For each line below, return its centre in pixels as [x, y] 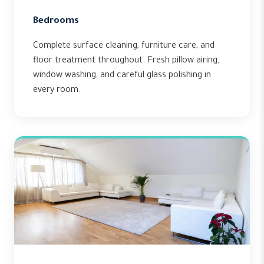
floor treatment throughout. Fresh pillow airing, [126, 61]
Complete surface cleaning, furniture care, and [124, 47]
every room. [57, 91]
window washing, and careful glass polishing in [122, 76]
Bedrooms [56, 22]
